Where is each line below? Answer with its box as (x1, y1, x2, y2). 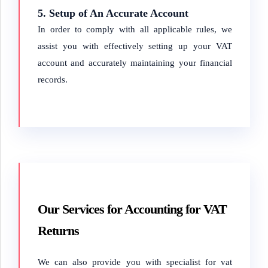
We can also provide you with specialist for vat (38, 257, 232, 267)
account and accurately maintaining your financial (38, 58, 232, 68)
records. (38, 75, 68, 84)
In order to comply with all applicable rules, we (38, 25, 232, 34)
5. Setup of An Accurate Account (38, 7, 188, 19)
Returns (38, 223, 79, 238)
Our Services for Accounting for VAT (38, 202, 227, 217)
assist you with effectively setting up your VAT (38, 41, 232, 51)
